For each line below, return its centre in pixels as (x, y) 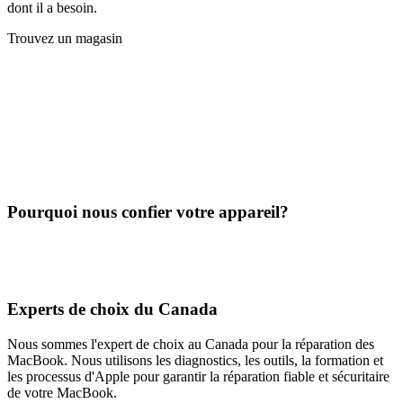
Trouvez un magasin (65, 39)
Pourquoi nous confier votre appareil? (148, 211)
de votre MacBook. (62, 392)
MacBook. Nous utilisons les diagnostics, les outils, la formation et (195, 360)
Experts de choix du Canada (112, 309)
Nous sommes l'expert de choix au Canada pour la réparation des (191, 344)
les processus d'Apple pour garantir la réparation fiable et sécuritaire (198, 376)
